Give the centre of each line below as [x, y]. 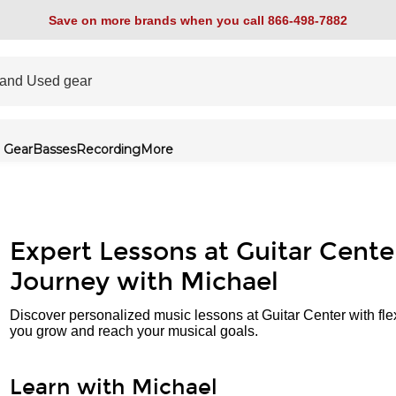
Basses [54, 149]
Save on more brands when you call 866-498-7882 [198, 20]
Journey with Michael [144, 282]
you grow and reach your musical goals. [134, 331]
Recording [108, 149]
